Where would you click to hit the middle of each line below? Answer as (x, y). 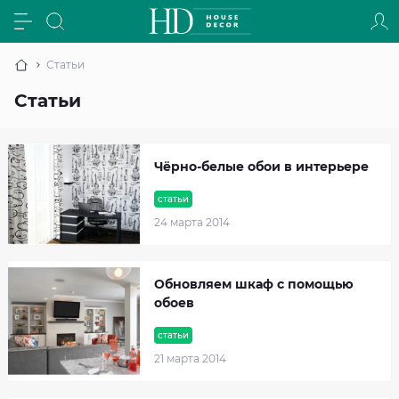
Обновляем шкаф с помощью (254, 284)
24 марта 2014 (192, 222)
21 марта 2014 (190, 358)
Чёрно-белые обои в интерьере (261, 167)
